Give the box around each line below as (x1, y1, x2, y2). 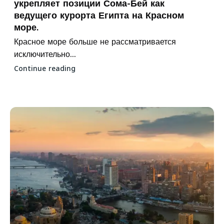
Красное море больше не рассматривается (14, 33, 176, 49)
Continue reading (14, 61, 75, 75)
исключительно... (14, 46, 76, 62)
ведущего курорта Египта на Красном (14, 6, 184, 24)
